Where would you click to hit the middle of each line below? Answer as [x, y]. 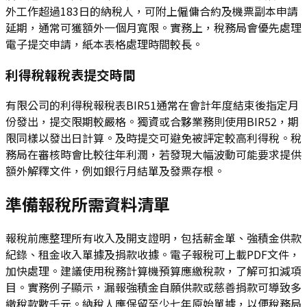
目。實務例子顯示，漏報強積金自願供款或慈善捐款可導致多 [153, 287]
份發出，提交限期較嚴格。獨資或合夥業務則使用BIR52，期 [152, 121]
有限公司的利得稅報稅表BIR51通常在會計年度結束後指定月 [152, 105]
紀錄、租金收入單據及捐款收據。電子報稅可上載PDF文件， [153, 255]
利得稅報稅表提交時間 [71, 74]
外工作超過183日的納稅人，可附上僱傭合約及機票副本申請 [152, 11]
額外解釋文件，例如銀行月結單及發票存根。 [115, 170]
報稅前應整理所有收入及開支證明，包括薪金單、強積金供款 [153, 238]
